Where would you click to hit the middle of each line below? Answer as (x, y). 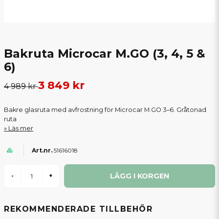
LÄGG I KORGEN (140, 176)
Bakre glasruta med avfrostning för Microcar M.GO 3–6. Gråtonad (105, 110)
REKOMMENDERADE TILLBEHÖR (78, 209)
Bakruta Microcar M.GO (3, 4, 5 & (105, 54)
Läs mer (21, 128)
